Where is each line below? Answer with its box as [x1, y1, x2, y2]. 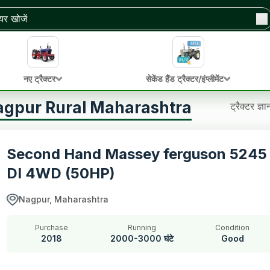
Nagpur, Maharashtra [19, 194, 108, 204]
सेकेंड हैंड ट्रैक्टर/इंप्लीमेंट [146, 74, 224, 84]
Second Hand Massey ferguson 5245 [7, 145, 267, 163]
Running [128, 223, 157, 232]
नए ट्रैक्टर [24, 74, 55, 84]
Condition [215, 223, 250, 232]
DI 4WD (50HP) [7, 165, 115, 182]
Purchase [35, 223, 69, 232]
